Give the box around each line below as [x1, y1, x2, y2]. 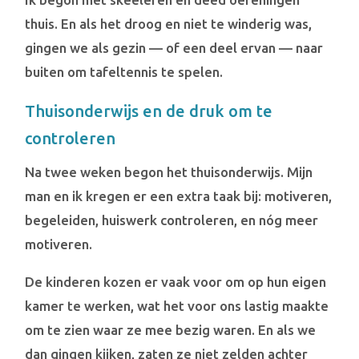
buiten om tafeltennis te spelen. [25, 63, 224, 79]
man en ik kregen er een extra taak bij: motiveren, [25, 188, 333, 204]
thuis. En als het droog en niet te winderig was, [25, 15, 313, 31]
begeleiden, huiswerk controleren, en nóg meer [25, 212, 319, 228]
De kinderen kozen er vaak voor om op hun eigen [25, 273, 327, 289]
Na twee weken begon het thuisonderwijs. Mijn [25, 163, 313, 179]
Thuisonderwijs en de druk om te [25, 101, 273, 120]
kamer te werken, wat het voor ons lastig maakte [25, 297, 329, 313]
